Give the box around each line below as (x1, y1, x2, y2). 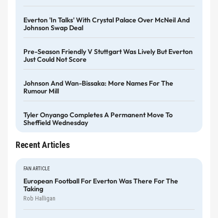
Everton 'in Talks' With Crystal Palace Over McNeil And (23, 16, 190, 25)
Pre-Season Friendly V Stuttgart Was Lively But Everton (23, 47, 193, 56)
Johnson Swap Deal (23, 23, 83, 33)
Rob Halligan (23, 194, 55, 202)
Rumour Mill (23, 86, 59, 95)
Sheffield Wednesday (23, 118, 88, 127)
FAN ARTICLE (23, 165, 50, 172)
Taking (23, 184, 43, 193)
